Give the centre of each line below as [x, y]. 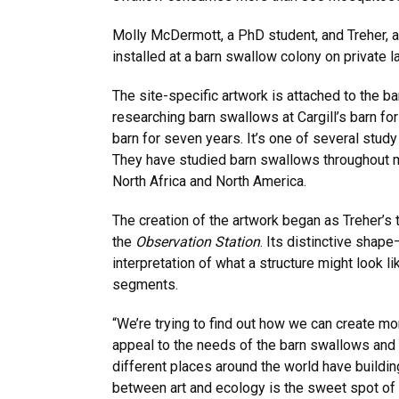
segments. [147, 285]
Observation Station [198, 242]
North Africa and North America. [209, 181]
